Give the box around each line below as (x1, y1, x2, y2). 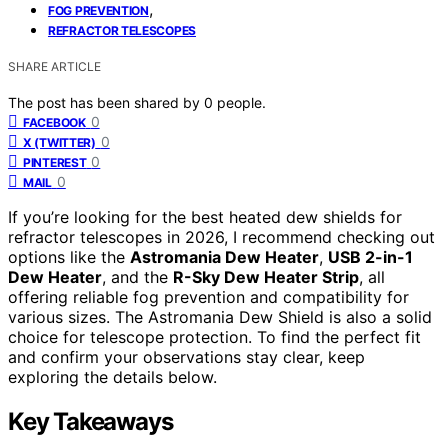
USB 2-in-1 (328, 246, 413, 267)
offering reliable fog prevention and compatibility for (8, 286, 409, 307)
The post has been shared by (8, 93, 204, 111)
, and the (102, 266, 173, 287)
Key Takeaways (8, 406, 173, 436)
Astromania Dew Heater (130, 246, 319, 267)
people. (217, 93, 266, 111)
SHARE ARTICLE (8, 58, 101, 74)
